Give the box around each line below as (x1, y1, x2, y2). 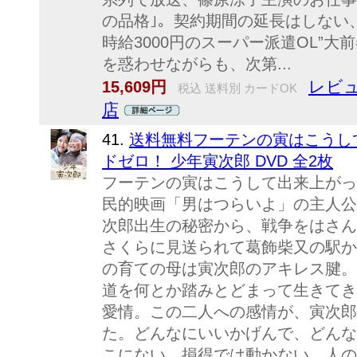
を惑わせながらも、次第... (102, 55, 292, 73)
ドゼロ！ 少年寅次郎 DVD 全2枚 (102, 152, 333, 170)
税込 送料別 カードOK (175, 81, 297, 95)
